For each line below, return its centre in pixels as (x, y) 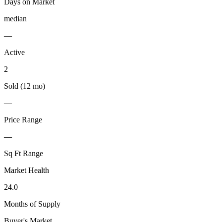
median (15, 18)
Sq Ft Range (24, 153)
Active (14, 52)
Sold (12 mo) (25, 86)
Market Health (27, 170)
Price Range (23, 119)
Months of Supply (32, 204)
